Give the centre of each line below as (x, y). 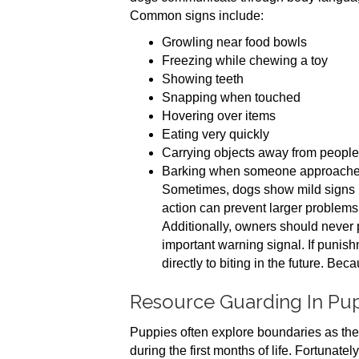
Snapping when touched (231, 97)
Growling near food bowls (234, 42)
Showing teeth (203, 79)
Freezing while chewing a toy (245, 61)
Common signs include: (197, 16)
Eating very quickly (216, 134)
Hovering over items (219, 116)
